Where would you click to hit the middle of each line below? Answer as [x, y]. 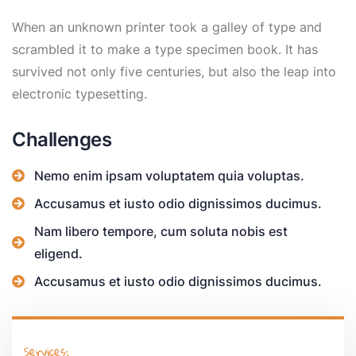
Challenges [62, 139]
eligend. [58, 253]
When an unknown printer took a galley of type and [167, 27]
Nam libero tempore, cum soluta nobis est [161, 231]
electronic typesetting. [79, 93]
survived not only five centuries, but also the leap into [174, 71]
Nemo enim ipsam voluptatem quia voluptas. [169, 175]
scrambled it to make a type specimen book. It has [165, 49]
